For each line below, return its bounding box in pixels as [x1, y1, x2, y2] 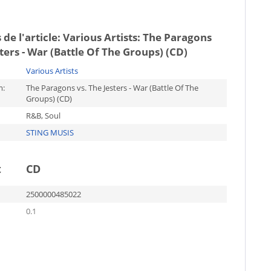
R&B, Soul [25, 110, 60, 121]
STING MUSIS [25, 127, 74, 138]
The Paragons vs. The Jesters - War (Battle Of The [25, 82, 198, 93]
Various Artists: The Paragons [62, 30, 212, 44]
